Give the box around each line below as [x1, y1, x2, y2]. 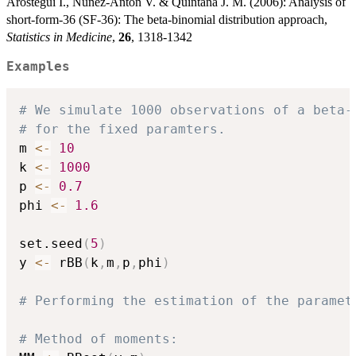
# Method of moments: [19, 331, 178, 346]
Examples [6, 60, 70, 75]
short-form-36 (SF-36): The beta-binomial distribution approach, [6, 13, 327, 27]
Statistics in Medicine [6, 30, 112, 44]
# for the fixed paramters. [19, 121, 226, 137]
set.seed [19, 235, 83, 251]
